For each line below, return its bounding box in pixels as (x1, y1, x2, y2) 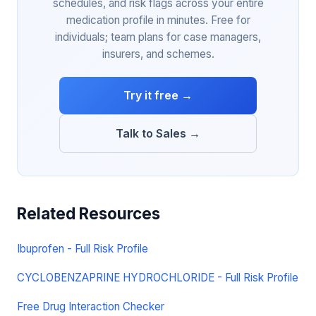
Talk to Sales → (116, 126, 200, 141)
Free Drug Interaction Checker (17, 300, 164, 314)
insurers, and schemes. (102, 47, 214, 61)
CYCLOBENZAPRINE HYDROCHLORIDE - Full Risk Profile (17, 271, 298, 285)
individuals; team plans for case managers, (55, 30, 261, 44)
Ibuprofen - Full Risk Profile (17, 242, 148, 256)
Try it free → (123, 88, 193, 103)
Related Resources (17, 204, 160, 224)
